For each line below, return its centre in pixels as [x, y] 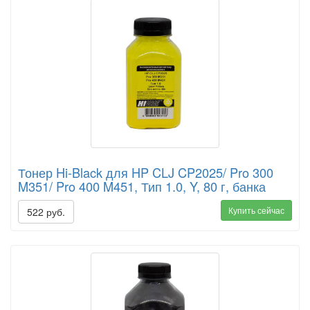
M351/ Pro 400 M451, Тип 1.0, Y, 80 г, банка [142, 186]
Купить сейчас [256, 210]
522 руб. [46, 212]
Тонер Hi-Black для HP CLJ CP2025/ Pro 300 [146, 173]
